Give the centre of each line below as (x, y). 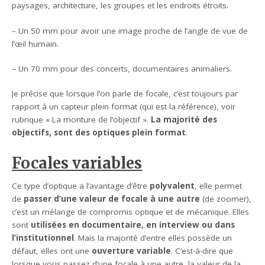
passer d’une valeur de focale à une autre (112, 199)
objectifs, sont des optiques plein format (99, 133)
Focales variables (77, 164)
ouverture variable (132, 251)
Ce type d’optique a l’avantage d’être (81, 186)
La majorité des (184, 120)
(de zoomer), (226, 199)
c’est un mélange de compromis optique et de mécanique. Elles (131, 212)
